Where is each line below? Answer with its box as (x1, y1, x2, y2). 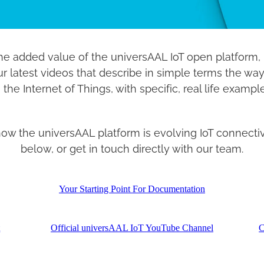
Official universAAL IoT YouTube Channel (50, 223, 213, 233)
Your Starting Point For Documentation (58, 184, 205, 194)
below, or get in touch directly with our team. (21, 140, 243, 155)
